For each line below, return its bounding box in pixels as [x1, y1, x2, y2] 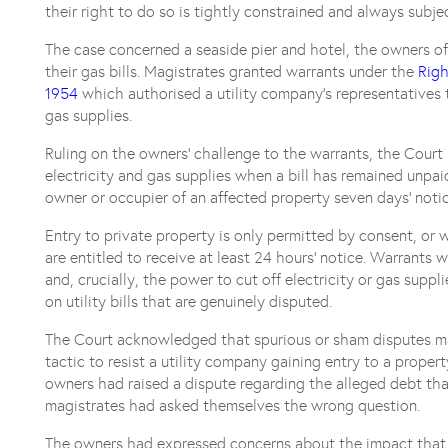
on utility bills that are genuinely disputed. [44, 291, 332, 311]
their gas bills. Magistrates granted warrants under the [44, 61, 414, 81]
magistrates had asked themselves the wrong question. [44, 395, 420, 415]
